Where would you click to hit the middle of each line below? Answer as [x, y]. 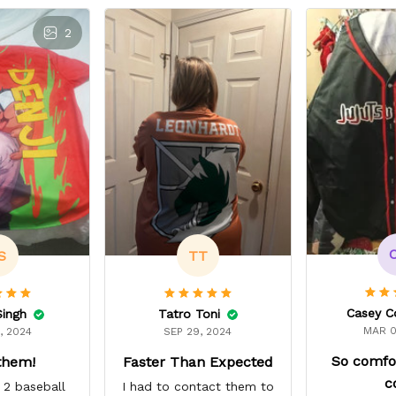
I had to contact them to [198, 387]
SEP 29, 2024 [198, 332]
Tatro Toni [189, 314]
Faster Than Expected [198, 362]
